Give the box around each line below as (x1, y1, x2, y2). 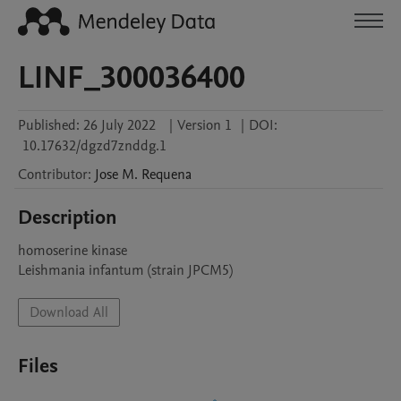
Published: (18, 115, 80, 135)
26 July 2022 (83, 115, 156, 135)
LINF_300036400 (18, 56, 245, 99)
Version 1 (177, 115, 232, 135)
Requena (141, 165, 192, 184)
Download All (30, 303, 108, 322)
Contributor (18, 165, 88, 184)
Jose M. (95, 165, 138, 184)
